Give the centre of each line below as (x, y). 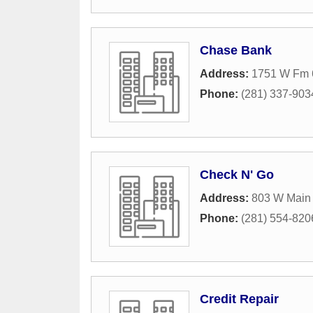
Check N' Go (237, 175)
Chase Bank (236, 50)
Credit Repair (239, 299)
